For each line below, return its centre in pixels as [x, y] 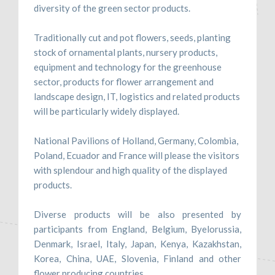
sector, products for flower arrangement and [124, 81]
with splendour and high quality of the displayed [130, 170]
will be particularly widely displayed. [107, 111]
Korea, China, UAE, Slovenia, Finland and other [137, 258]
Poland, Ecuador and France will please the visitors [137, 155]
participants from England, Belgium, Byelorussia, [137, 229]
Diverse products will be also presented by [137, 214]
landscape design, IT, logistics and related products [137, 96]
